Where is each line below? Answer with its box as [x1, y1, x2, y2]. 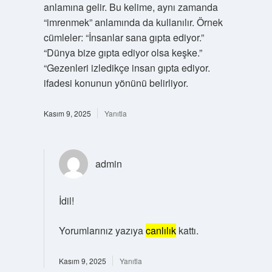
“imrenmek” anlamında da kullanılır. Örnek [43, 15, 223, 29]
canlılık [145, 223, 176, 237]
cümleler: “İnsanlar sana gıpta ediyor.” [43, 30, 204, 44]
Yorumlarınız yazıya [58, 223, 146, 237]
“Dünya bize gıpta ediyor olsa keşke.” [43, 46, 202, 59]
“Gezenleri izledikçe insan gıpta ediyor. [43, 61, 210, 75]
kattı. [175, 223, 199, 237]
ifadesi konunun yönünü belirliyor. [43, 76, 188, 90]
